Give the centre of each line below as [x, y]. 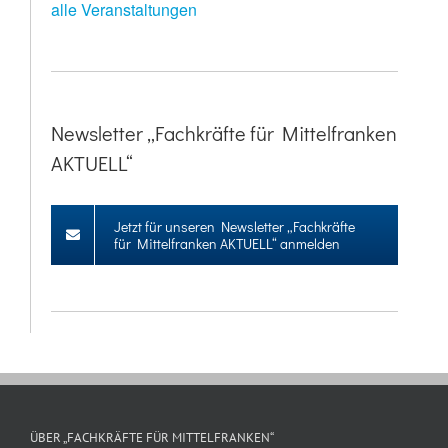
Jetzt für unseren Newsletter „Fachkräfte [234, 226]
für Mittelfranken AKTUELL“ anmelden [227, 243]
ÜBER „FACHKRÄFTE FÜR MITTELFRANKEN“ [152, 437]
